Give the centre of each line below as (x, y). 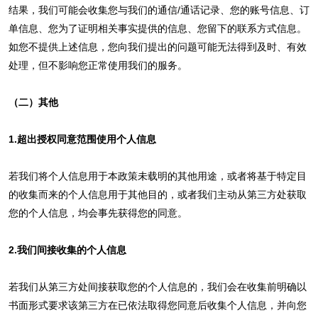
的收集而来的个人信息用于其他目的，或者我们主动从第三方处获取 (157, 194)
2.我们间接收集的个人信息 (67, 250)
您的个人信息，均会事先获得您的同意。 (98, 213)
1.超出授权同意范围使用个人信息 (82, 139)
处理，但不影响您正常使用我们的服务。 (98, 65)
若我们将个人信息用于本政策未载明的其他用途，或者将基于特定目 (157, 176)
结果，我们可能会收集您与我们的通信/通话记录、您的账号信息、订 (159, 10)
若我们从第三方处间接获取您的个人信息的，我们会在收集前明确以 (157, 286)
